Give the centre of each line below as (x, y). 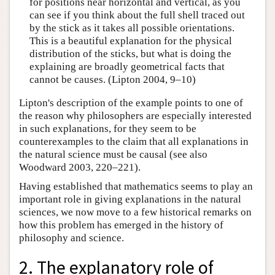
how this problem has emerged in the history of (121, 225)
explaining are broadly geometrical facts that (127, 67)
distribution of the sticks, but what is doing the (130, 54)
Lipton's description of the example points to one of (131, 103)
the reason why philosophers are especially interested (135, 115)
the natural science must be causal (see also (113, 154)
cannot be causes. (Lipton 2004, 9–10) (112, 80)
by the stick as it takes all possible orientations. (132, 28)
